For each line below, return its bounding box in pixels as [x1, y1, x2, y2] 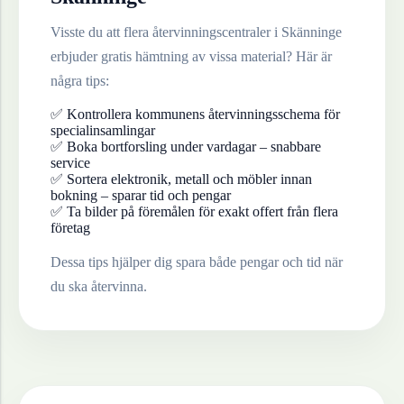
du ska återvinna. [50, 279, 147, 295]
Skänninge [281, 24, 342, 41]
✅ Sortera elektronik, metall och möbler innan [50, 171, 312, 188]
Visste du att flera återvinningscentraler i [50, 24, 281, 41]
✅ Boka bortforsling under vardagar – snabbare [50, 139, 321, 155]
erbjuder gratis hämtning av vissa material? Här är [50, 49, 332, 65]
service [50, 155, 90, 171]
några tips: [50, 73, 109, 89]
